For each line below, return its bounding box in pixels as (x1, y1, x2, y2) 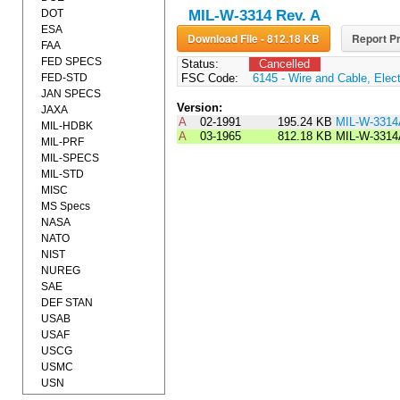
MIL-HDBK (41, 120, 93, 132)
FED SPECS (41, 55, 102, 68)
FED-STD (41, 71, 87, 84)
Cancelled (259, 57, 311, 71)
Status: (177, 57, 219, 71)
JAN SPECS (41, 87, 101, 100)
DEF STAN (41, 296, 93, 309)
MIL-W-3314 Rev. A (187, 7, 321, 25)
